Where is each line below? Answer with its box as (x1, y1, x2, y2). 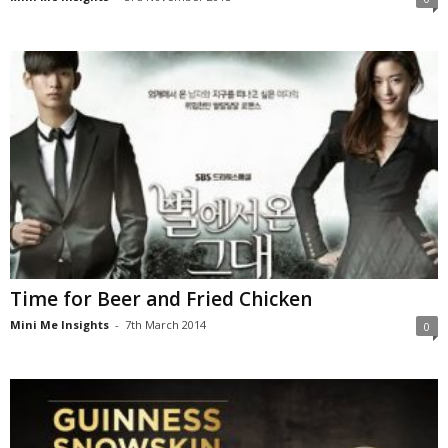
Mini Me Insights (10, 316, 109, 332)
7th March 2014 (125, 316, 206, 332)
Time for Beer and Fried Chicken (10, 285, 312, 312)
